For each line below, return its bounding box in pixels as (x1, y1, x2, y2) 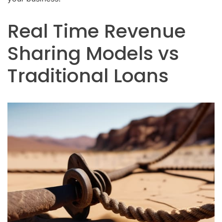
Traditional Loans (7, 62, 168, 89)
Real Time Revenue (7, 18, 186, 45)
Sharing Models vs (7, 40, 179, 67)
